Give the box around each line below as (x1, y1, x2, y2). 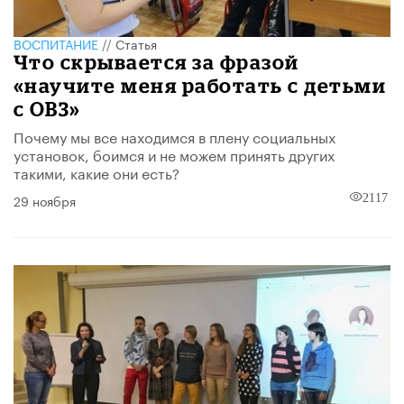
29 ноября (14, 189, 76, 210)
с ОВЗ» (14, 96, 81, 120)
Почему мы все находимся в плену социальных (14, 124, 335, 147)
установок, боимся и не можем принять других (14, 142, 335, 165)
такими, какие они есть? (14, 160, 179, 183)
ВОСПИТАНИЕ (14, 32, 98, 53)
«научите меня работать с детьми (14, 73, 387, 96)
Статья (115, 32, 157, 53)
